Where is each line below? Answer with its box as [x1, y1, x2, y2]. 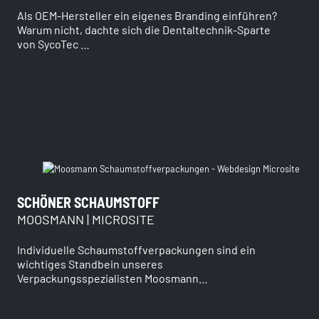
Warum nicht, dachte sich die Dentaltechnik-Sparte [17, 22, 271, 36]
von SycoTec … [17, 36, 90, 51]
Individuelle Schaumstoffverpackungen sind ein [17, 242, 256, 256]
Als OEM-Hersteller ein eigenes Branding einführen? [17, 8, 277, 22]
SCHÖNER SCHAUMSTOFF [17, 193, 159, 211]
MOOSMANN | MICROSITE [17, 211, 155, 227]
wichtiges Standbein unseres [17, 256, 163, 271]
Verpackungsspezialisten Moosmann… [17, 271, 208, 285]
